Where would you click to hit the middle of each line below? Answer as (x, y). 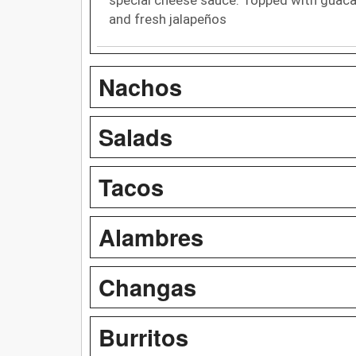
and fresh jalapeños (168, 19)
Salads (135, 136)
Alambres (151, 236)
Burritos (143, 337)
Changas (147, 286)
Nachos (140, 86)
